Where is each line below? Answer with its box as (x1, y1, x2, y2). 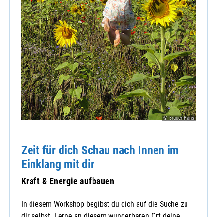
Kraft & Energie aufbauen (21, 175, 115, 186)
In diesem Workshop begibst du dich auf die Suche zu (21, 200, 188, 209)
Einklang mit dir (21, 156, 94, 171)
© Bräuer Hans (163, 114, 194, 121)
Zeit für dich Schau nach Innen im (21, 142, 179, 157)
